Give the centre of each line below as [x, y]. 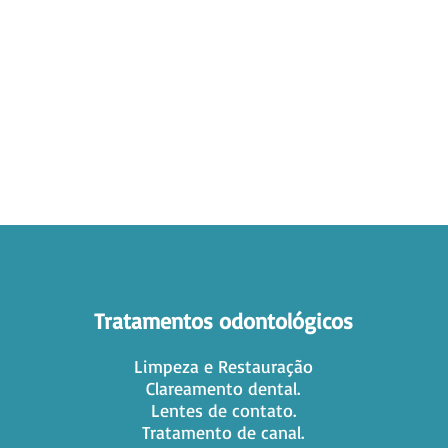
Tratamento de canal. [223, 432]
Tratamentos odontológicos [223, 320]
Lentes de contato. [223, 410]
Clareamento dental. [223, 388]
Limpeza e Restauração [223, 366]
